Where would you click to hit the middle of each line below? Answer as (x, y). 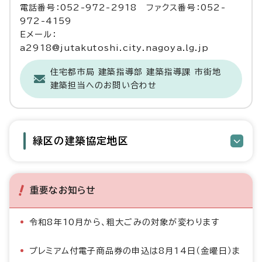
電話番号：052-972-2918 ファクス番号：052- (123, 8)
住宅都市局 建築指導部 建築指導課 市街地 (136, 72)
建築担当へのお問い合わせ (104, 85)
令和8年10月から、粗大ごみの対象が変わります (125, 222)
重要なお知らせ (63, 190)
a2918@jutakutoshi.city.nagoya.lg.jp (114, 48)
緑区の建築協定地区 (81, 141)
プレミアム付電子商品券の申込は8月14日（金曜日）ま (135, 251)
